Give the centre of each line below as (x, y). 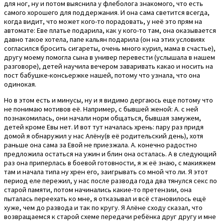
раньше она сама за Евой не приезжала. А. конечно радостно (101, 145)
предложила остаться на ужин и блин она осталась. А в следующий (110, 154)
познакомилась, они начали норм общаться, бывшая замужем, (103, 118)
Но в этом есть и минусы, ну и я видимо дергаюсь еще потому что (109, 100)
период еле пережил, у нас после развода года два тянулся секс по (111, 181)
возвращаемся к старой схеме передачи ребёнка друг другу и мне (110, 217)
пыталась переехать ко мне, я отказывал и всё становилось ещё (105, 199)
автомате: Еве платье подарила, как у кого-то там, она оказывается (110, 30)
